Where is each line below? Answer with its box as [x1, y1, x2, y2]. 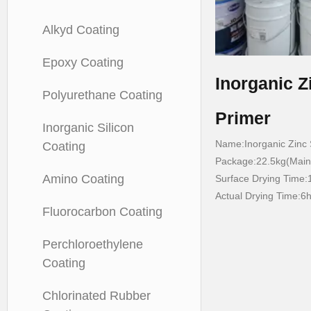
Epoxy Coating [42, 56, 124, 69]
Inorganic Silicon [42, 121, 134, 135]
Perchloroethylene [42, 237, 143, 251]
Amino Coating [42, 172, 124, 186]
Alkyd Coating [42, 23, 119, 37]
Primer [215, 108, 271, 128]
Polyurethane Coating [42, 88, 162, 102]
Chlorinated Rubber [42, 289, 151, 303]
